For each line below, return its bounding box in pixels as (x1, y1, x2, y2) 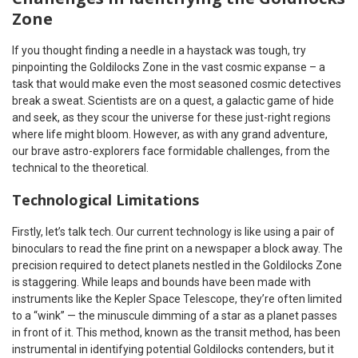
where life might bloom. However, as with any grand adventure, (12, 128, 328, 141)
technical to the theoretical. (12, 161, 149, 175)
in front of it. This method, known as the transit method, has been (12, 326, 340, 340)
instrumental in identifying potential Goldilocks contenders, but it (12, 343, 334, 356)
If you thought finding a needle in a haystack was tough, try (12, 44, 306, 58)
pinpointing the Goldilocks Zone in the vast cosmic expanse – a (12, 61, 325, 74)
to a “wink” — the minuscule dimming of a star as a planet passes (12, 309, 337, 323)
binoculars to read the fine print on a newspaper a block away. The (12, 242, 343, 256)
